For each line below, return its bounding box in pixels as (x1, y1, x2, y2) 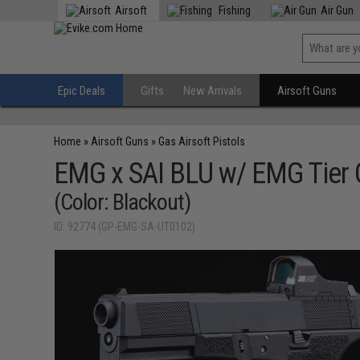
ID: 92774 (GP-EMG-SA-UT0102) (54, 220, 196, 233)
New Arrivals (183, 84, 243, 98)
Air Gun (321, 4, 354, 17)
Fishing (216, 4, 252, 17)
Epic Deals (58, 84, 106, 98)
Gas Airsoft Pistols (158, 135, 246, 148)
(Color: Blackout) (54, 189, 191, 215)
